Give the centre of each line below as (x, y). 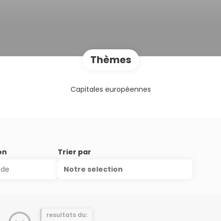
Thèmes (110, 60)
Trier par (75, 152)
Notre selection (93, 169)
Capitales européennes (110, 89)
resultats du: (67, 215)
